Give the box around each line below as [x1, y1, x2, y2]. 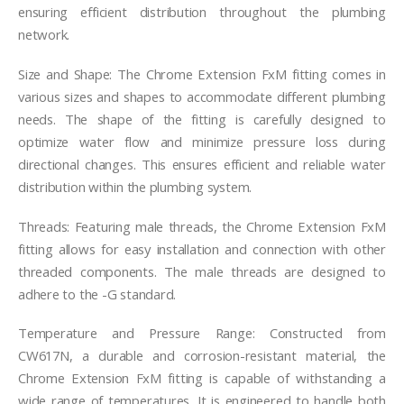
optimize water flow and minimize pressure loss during [18, 132, 386, 151]
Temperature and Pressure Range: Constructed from [18, 324, 386, 343]
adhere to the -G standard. [18, 284, 177, 303]
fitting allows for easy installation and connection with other [18, 239, 386, 258]
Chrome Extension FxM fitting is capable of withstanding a [18, 369, 386, 388]
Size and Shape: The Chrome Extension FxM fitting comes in [18, 64, 386, 83]
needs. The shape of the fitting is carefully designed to [18, 109, 386, 128]
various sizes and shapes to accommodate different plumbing [18, 87, 386, 106]
